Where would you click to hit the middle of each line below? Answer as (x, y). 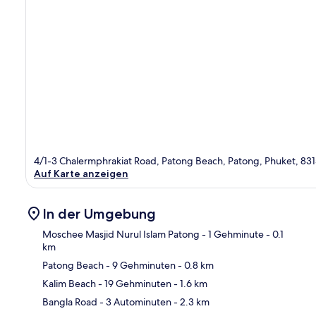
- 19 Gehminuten (134, 283)
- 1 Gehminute (232, 234)
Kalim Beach (69, 283)
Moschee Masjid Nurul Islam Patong (121, 234)
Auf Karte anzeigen (81, 173)
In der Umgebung (99, 213)
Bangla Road (70, 302)
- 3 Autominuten (134, 302)
